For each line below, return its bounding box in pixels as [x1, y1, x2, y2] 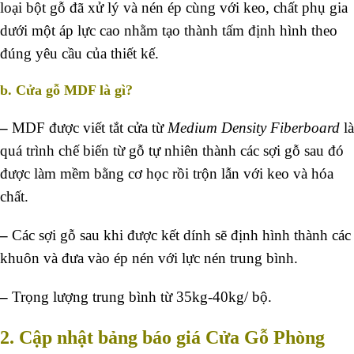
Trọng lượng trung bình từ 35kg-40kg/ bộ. [12, 288, 272, 306]
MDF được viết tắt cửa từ [12, 119, 168, 137]
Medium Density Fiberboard [168, 119, 340, 137]
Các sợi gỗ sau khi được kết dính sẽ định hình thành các [12, 227, 351, 244]
